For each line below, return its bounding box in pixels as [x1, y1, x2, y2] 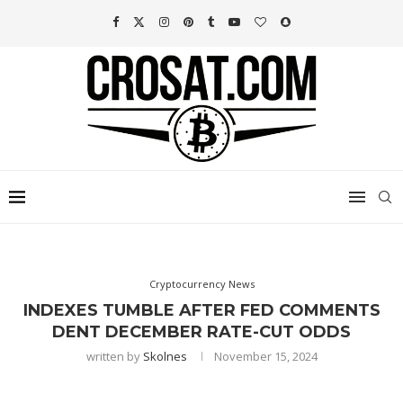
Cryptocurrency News [148, 277, 255, 291]
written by [85, 348, 143, 365]
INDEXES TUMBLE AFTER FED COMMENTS [22, 300, 381, 321]
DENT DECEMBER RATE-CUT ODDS [52, 322, 351, 343]
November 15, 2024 [213, 348, 318, 365]
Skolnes [142, 348, 187, 365]
